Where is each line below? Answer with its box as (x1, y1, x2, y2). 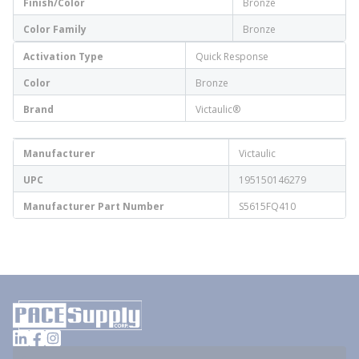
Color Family (23, 22, 87, 36)
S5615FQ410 (239, 200, 296, 213)
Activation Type (23, 50, 103, 63)
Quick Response (196, 50, 268, 63)
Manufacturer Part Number (23, 200, 164, 213)
